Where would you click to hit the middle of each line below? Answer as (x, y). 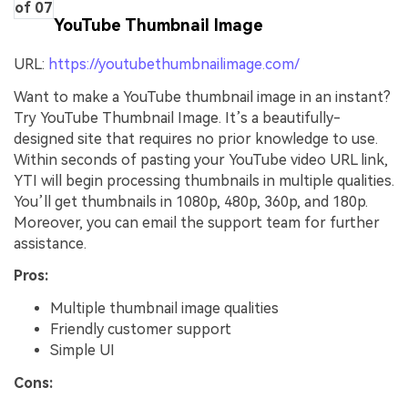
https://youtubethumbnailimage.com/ (174, 64)
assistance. (50, 243)
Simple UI (82, 351)
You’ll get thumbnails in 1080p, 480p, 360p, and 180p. (191, 201)
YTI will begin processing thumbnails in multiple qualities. (204, 180)
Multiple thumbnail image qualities (164, 309)
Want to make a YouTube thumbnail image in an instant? (202, 97)
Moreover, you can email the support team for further (197, 222)
